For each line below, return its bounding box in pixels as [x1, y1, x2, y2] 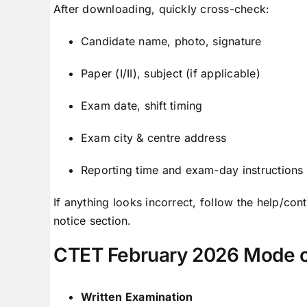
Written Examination [80, 289, 193, 304]
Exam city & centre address [80, 131, 227, 145]
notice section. [53, 214, 132, 228]
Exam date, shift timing [80, 99, 203, 113]
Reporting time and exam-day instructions [80, 163, 304, 177]
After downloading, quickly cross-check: [53, 2, 270, 16]
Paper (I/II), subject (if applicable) [80, 66, 260, 81]
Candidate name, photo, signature [80, 34, 262, 49]
